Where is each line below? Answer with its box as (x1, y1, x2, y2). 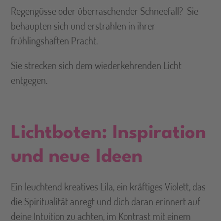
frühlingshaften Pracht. (11, 34, 98, 47)
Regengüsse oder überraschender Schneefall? (11, 4, 184, 18)
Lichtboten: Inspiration (11, 124, 207, 143)
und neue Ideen (11, 148, 143, 167)
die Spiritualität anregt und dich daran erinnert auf (11, 195, 201, 208)
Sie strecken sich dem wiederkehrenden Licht (11, 59, 182, 72)
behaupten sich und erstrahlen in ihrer (11, 19, 156, 33)
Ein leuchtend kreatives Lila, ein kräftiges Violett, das (11, 180, 206, 193)
